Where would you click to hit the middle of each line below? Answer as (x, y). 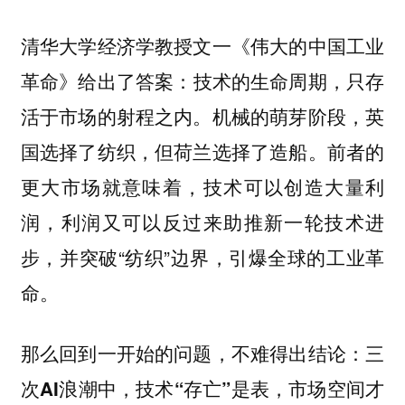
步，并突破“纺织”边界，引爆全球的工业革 (202, 257)
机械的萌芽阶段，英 (298, 116)
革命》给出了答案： (107, 81)
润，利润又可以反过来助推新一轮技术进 (202, 222)
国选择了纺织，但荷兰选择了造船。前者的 (202, 151)
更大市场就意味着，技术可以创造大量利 (202, 187)
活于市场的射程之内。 (116, 117)
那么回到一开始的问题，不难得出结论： (193, 352)
